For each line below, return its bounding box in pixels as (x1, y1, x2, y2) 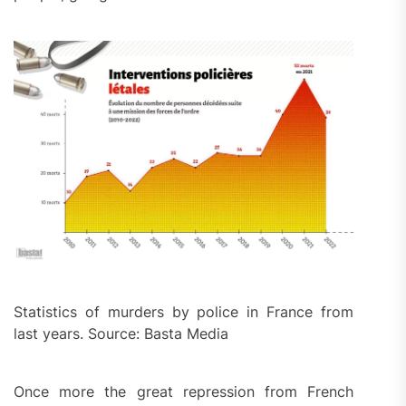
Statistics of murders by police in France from (14, 302, 354, 321)
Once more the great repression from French (14, 382, 354, 401)
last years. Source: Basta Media (14, 324, 229, 343)
